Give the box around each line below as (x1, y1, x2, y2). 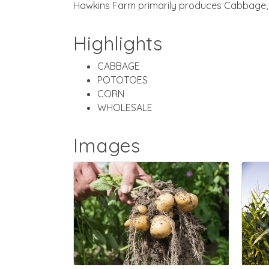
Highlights (73, 31, 162, 55)
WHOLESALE (97, 101, 153, 113)
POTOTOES (97, 73, 148, 86)
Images (73, 133, 140, 157)
